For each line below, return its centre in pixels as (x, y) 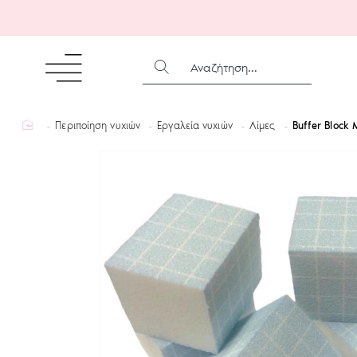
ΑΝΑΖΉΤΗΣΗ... (175, 74)
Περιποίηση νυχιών (98, 126)
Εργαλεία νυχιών (195, 126)
